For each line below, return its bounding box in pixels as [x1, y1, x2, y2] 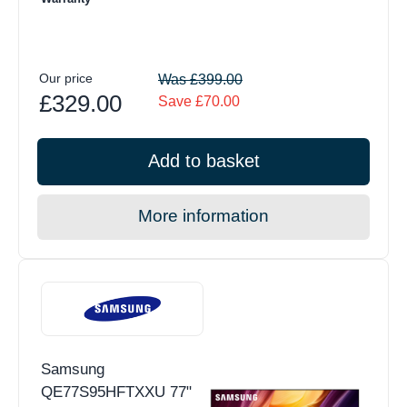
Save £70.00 [158, 94, 240, 110]
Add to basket [147, 151, 260, 172]
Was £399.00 [158, 72, 243, 88]
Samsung [41, 361, 104, 379]
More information [138, 206, 269, 226]
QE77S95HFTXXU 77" [41, 383, 192, 402]
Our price [39, 71, 93, 86]
